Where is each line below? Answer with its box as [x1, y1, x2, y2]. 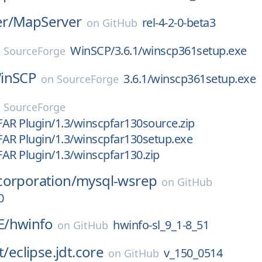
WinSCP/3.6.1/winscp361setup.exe [70, 43, 247, 58]
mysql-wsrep [76, 171, 157, 190]
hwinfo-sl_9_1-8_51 [113, 217, 209, 233]
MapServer [13, 12, 82, 31]
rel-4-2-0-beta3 [142, 15, 216, 30]
